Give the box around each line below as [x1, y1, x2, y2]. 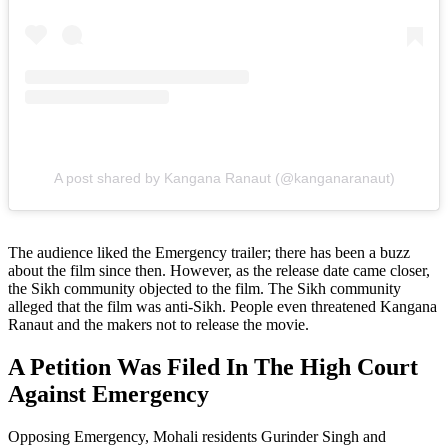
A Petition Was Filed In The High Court [8, 353, 418, 380]
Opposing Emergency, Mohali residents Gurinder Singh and [8, 427, 386, 445]
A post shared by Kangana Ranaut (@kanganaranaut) [53, 169, 395, 186]
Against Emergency [8, 380, 209, 407]
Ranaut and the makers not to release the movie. [8, 315, 309, 333]
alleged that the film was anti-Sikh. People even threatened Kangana [8, 297, 437, 315]
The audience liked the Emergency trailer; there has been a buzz [8, 243, 410, 261]
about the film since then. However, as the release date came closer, [8, 261, 430, 279]
